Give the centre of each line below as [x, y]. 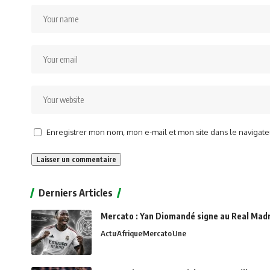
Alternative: [56, 174]
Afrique [130, 233]
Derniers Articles [76, 193]
